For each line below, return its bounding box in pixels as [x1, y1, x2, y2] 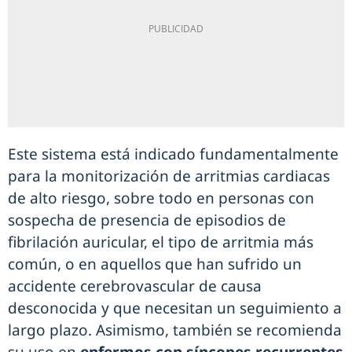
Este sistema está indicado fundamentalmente [8, 144, 339, 165]
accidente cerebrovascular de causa [8, 276, 262, 297]
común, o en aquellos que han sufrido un [8, 254, 302, 275]
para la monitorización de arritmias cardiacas [8, 166, 330, 187]
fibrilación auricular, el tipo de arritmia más [8, 232, 313, 253]
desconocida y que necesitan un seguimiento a [8, 298, 342, 319]
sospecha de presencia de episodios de [8, 210, 286, 231]
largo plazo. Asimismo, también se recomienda [8, 320, 342, 341]
